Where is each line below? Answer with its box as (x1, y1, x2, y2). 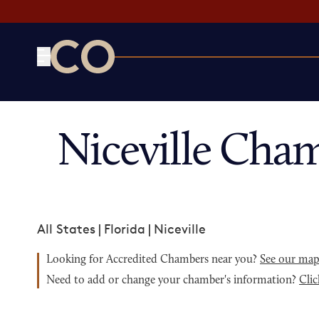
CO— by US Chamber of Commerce (50, 74, 261, 90)
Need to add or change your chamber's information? (46, 275, 299, 286)
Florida (104, 221, 145, 236)
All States (37, 221, 95, 236)
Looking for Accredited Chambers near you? (46, 254, 260, 266)
